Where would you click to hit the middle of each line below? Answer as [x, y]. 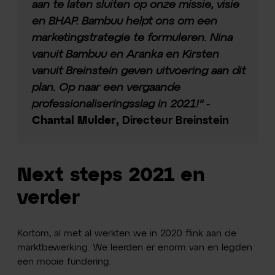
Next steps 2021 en [111, 175]
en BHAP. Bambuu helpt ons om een [124, 22]
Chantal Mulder [74, 121]
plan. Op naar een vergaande [106, 88]
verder [49, 198]
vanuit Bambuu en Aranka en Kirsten [125, 55]
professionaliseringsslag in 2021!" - [121, 105]
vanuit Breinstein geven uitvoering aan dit [138, 72]
